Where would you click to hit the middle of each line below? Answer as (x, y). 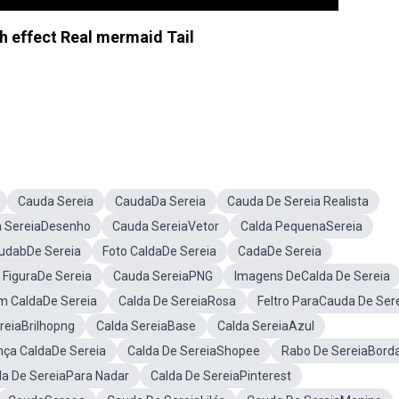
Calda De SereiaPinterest (221, 376)
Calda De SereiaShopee (194, 351)
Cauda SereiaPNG (163, 276)
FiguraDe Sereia (47, 276)
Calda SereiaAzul (266, 326)
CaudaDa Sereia (160, 201)
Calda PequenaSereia (301, 226)
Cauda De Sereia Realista (298, 201)
